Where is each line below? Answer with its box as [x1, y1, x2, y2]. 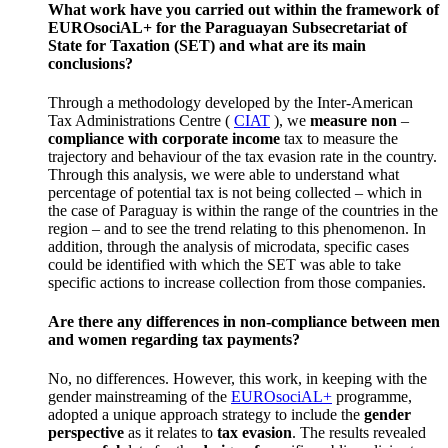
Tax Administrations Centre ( [48, 111, 230, 129]
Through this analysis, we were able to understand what [48, 165, 399, 183]
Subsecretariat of [292, 18, 407, 36]
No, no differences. [48, 370, 169, 388]
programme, [332, 388, 412, 406]
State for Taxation [48, 36, 170, 54]
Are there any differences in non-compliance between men [48, 313, 440, 331]
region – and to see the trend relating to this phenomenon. [48, 219, 409, 237]
